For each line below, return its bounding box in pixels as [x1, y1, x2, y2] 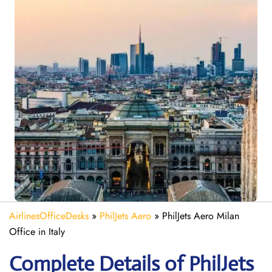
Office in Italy [9, 225, 65, 239]
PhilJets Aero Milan [162, 209, 239, 223]
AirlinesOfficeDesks [9, 209, 89, 223]
